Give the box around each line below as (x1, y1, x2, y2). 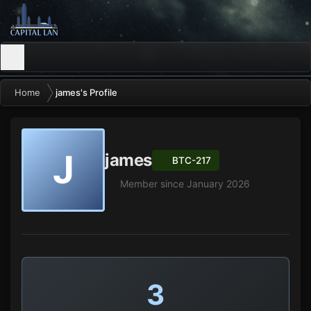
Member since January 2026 (117, 177, 250, 190)
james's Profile (55, 87, 117, 99)
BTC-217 (171, 154, 211, 166)
